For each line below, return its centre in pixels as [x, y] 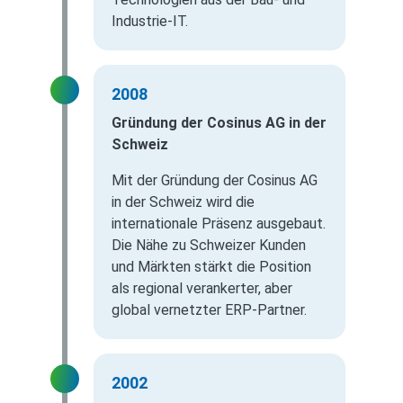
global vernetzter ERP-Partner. [209, 310]
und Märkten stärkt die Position [211, 267]
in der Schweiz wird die [183, 202]
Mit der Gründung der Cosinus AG [215, 181]
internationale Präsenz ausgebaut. [219, 224]
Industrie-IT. [150, 22]
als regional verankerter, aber [202, 289]
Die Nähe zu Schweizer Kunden [209, 246]
